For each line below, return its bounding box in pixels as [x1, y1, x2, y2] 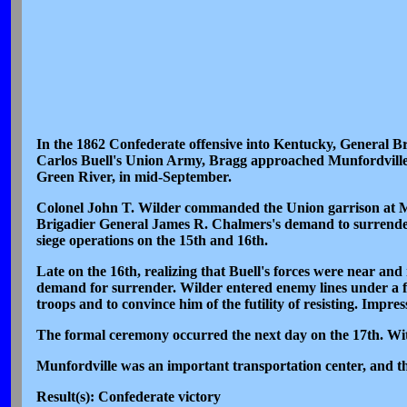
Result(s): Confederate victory [35, 389, 221, 405]
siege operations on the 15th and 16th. [35, 233, 268, 249]
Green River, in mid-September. [35, 169, 232, 185]
